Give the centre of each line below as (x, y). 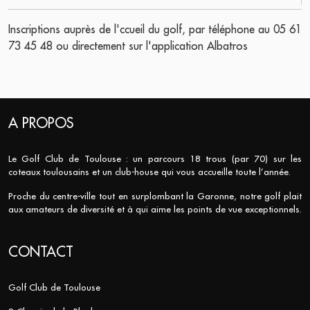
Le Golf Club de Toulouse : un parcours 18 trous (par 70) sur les (155, 159)
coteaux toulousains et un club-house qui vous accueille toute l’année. (149, 172)
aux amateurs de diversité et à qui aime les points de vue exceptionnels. (155, 210)
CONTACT (41, 252)
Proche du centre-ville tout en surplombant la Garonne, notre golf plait (155, 197)
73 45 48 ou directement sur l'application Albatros (128, 46)
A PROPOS (41, 123)
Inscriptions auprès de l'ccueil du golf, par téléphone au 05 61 (155, 29)
